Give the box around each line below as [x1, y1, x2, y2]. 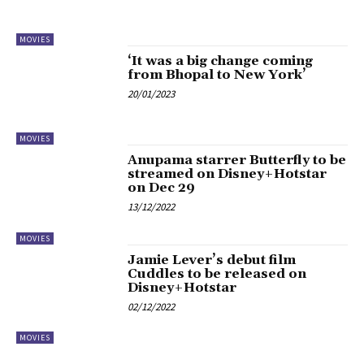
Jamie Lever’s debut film [128, 251, 297, 268]
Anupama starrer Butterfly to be [128, 152, 347, 169]
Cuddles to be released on [128, 265, 307, 282]
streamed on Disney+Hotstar [128, 166, 327, 183]
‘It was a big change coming [128, 52, 314, 69]
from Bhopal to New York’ [128, 66, 307, 83]
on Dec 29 [128, 180, 196, 197]
